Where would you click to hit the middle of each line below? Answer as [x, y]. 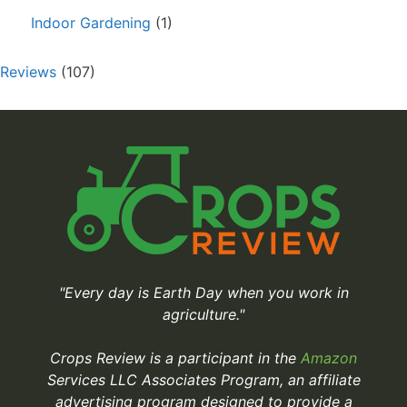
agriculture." [203, 315]
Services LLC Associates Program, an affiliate [203, 380]
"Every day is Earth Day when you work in [203, 293]
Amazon [329, 358]
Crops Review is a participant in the [175, 358]
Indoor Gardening [91, 23]
